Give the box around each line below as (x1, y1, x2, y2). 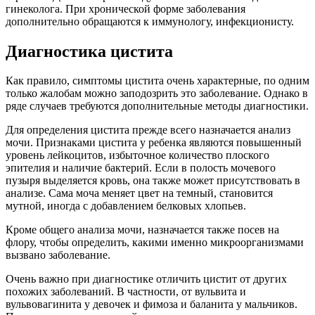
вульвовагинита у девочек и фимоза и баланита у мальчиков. (6, 298, 297, 311)
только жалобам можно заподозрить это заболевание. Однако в (6, 87, 308, 100)
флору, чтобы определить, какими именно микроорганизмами (6, 236, 304, 249)
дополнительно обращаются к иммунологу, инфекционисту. (6, 15, 294, 27)
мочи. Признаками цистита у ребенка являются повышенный (6, 136, 302, 149)
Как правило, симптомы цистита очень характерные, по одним (6, 75, 309, 87)
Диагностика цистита (6, 41, 173, 60)
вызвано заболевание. (6, 249, 110, 262)
